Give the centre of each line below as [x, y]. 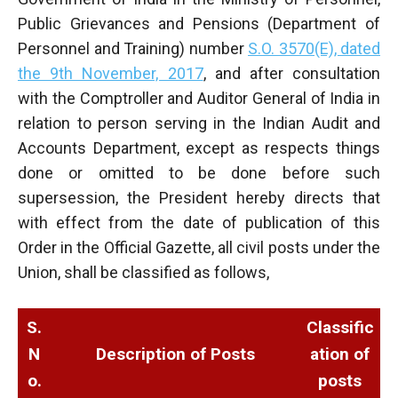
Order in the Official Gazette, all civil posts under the [199, 247]
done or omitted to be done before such [199, 172]
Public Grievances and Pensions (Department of [199, 23]
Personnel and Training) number [133, 48]
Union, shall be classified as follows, [143, 272]
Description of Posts [175, 354]
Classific [340, 327]
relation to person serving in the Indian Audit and [199, 123]
